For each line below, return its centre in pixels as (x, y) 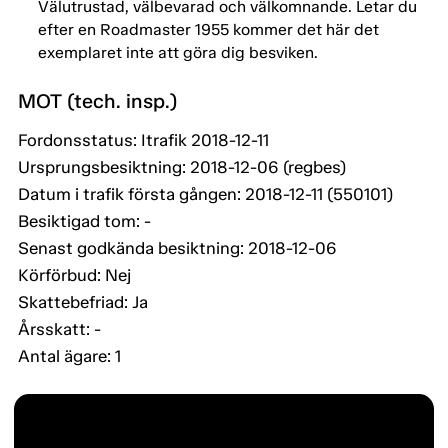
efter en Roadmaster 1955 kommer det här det (208, 30)
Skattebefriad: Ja (83, 302)
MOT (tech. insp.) (98, 101)
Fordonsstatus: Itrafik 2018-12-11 (143, 140)
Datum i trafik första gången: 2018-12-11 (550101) (205, 194)
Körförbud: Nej (74, 275)
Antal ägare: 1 (69, 356)
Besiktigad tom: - (84, 221)
